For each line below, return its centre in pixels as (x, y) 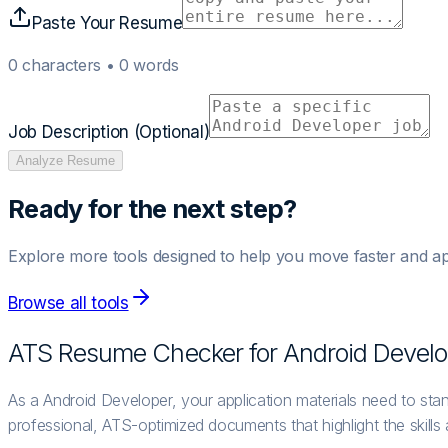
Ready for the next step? (152, 208)
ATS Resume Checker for (145, 353)
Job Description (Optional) (109, 131)
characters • (68, 64)
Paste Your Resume (107, 22)
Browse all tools (68, 303)
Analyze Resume (65, 160)
